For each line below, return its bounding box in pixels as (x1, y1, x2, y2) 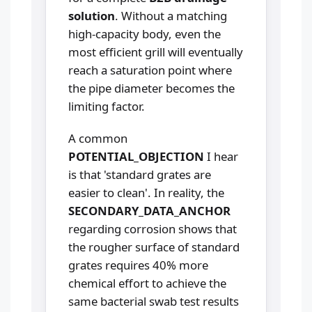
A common (68, 130, 127, 147)
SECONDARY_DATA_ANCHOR (68, 203, 231, 219)
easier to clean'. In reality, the (68, 185, 224, 201)
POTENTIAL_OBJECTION (68, 148, 204, 165)
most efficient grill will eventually (68, 44, 243, 61)
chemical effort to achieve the (68, 275, 226, 292)
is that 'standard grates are (68, 166, 211, 183)
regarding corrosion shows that (68, 221, 237, 237)
